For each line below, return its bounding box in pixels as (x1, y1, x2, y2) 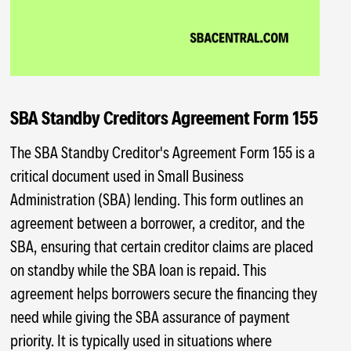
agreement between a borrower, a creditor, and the (10, 213, 306, 233)
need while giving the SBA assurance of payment (10, 307, 291, 327)
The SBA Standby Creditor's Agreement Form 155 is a (10, 143, 316, 162)
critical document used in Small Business (10, 166, 244, 186)
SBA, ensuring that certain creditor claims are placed (10, 237, 314, 256)
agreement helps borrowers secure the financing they (10, 284, 318, 303)
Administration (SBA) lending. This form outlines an (10, 190, 304, 209)
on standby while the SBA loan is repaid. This (10, 260, 267, 280)
